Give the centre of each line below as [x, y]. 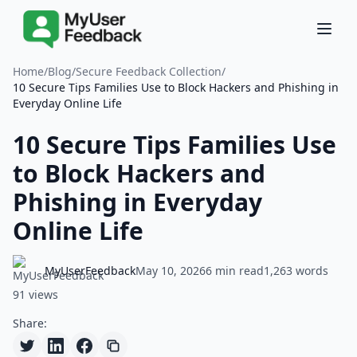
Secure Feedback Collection [149, 71]
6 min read [235, 271]
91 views [35, 294]
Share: [30, 323]
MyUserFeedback [90, 271]
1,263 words [296, 271]
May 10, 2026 [171, 271]
